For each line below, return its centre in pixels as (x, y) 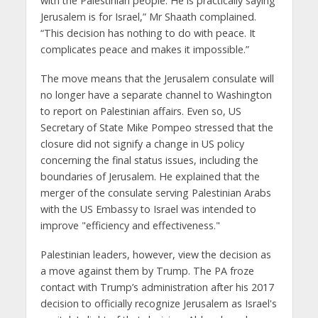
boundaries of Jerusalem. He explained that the (150, 176)
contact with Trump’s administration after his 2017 (157, 287)
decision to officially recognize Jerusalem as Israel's (158, 303)
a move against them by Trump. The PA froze (147, 270)
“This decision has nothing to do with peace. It (148, 33)
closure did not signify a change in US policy (142, 143)
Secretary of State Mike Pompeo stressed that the (157, 127)
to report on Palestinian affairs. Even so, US (141, 111)
